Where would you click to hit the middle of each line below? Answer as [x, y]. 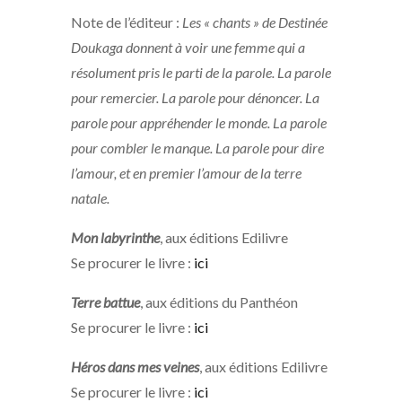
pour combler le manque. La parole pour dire [197, 148]
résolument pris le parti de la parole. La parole [201, 73]
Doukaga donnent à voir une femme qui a [188, 48]
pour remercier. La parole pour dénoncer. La [195, 98]
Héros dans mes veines [135, 367]
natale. [90, 198]
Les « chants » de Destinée [253, 22]
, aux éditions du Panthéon [219, 302]
